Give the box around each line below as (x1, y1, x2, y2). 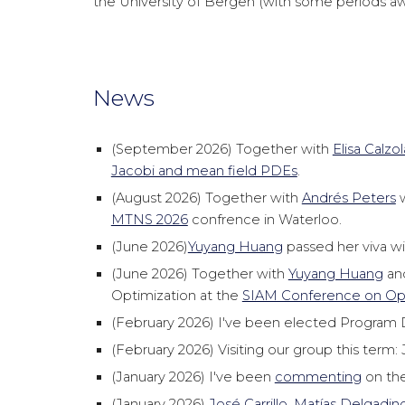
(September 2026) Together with (110, 141, 333, 157)
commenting (274, 369, 362, 385)
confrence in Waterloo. (187, 212, 342, 228)
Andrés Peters (301, 190, 396, 206)
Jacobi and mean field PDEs (110, 163, 297, 179)
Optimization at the (110, 287, 242, 304)
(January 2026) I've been (110, 369, 275, 385)
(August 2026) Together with (110, 190, 302, 206)
